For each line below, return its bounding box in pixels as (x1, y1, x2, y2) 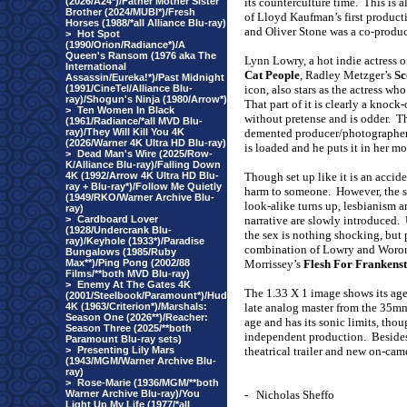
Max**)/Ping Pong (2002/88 (65, 257, 190, 268)
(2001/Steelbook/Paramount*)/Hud (65, 290, 227, 301)
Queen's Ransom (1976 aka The (65, 50, 216, 61)
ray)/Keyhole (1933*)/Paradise (65, 235, 204, 246)
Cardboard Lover (77, 213, 158, 224)
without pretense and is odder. (244, 112, 391, 125)
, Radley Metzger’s (300, 68, 394, 82)
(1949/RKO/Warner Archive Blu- (65, 192, 214, 203)
